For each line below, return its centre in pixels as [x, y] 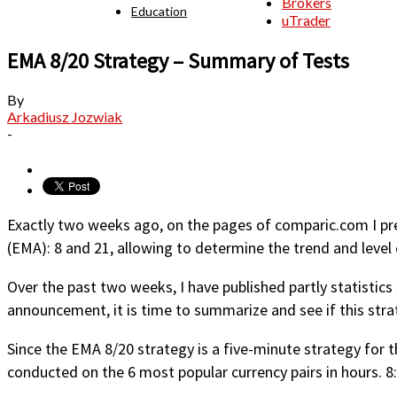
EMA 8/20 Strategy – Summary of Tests [178, 60]
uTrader [306, 19]
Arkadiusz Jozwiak [65, 117]
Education [159, 11]
